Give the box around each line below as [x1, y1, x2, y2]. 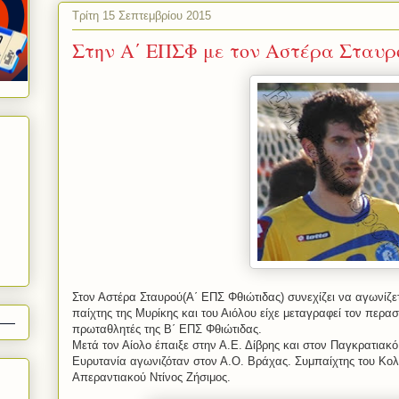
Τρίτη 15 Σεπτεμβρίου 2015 [72, 8, 211, 22]
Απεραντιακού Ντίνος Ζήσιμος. [72, 370, 231, 385]
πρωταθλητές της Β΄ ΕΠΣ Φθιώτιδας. [72, 322, 262, 337]
